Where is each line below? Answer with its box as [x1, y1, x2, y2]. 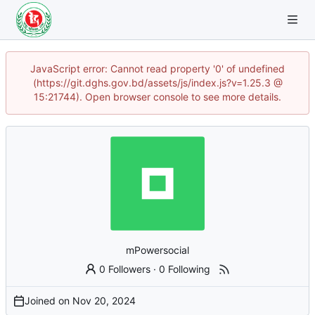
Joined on [25, 294, 72, 307]
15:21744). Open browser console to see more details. [34, 91, 281, 103]
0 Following [159, 262, 211, 275]
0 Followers [99, 262, 151, 275]
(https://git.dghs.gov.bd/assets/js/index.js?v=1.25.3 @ [32, 77, 283, 89]
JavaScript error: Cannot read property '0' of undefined [30, 63, 285, 75]
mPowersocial [126, 243, 189, 256]
